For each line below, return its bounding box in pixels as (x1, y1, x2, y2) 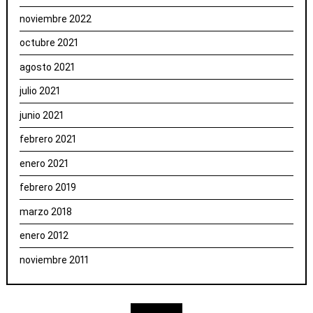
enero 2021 (20, 157, 69, 169)
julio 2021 (20, 85, 61, 97)
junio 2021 (20, 109, 64, 121)
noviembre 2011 (20, 254, 89, 265)
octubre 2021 (20, 37, 79, 49)
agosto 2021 (20, 61, 75, 73)
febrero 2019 (20, 182, 77, 194)
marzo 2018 (20, 205, 73, 217)
